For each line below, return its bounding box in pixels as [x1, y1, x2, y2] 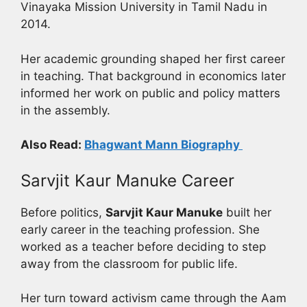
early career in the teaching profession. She [21, 222, 260, 236]
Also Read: [21, 138, 84, 152]
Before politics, [21, 205, 106, 219]
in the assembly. [21, 103, 110, 117]
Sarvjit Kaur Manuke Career [21, 170, 234, 191]
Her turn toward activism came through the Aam [21, 291, 286, 306]
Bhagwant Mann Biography [84, 138, 243, 152]
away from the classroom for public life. [21, 256, 238, 271]
